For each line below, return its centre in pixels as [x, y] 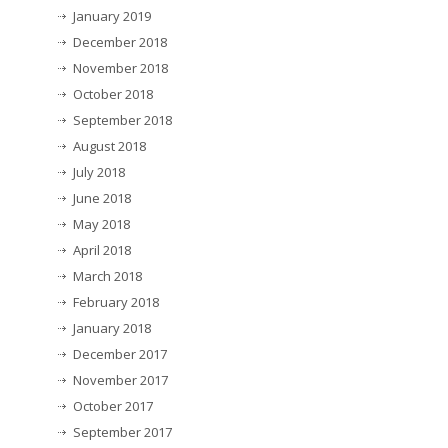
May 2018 [101, 223]
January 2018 [112, 327]
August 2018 [109, 145]
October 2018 [113, 93]
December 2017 [120, 353]
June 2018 [102, 197]
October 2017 [113, 405]
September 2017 [122, 431]
